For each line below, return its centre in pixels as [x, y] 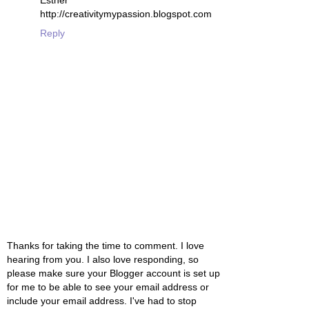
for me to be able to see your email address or [108, 287]
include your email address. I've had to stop [102, 300]
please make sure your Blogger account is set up [113, 273]
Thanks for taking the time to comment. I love [106, 245]
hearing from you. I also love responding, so [103, 259]
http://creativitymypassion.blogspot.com [126, 14]
